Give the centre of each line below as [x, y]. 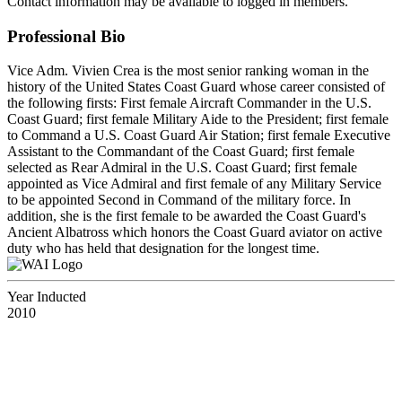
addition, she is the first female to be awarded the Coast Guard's [187, 216]
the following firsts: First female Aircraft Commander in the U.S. [189, 103]
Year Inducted [47, 297]
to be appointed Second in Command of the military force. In [179, 200]
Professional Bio [66, 36]
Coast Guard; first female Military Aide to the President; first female [198, 119]
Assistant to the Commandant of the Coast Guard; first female [181, 152]
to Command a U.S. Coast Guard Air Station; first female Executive [199, 135]
